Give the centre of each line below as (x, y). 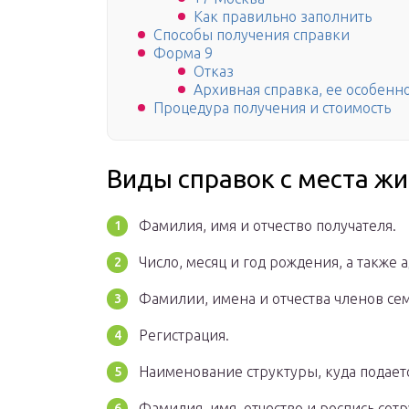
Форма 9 (183, 53)
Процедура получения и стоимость (272, 108)
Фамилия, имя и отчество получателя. (267, 226)
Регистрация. (184, 336)
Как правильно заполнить (283, 17)
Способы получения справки (252, 35)
